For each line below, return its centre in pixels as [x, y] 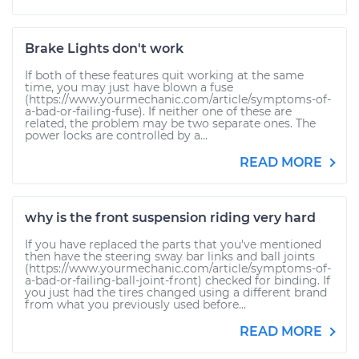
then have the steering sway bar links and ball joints [170, 256]
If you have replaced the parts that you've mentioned [173, 244]
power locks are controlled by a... [116, 135]
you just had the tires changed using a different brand [176, 292]
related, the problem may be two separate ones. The [170, 123]
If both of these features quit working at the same [164, 75]
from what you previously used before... [135, 305]
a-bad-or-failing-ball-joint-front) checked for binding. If [177, 280]
